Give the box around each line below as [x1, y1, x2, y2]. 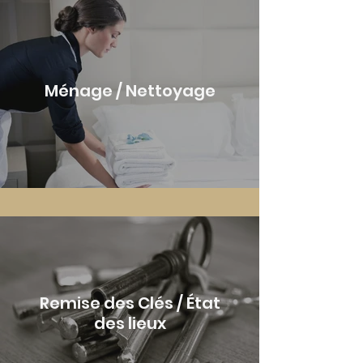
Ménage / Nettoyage [44, 79, 216, 102]
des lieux [93, 312, 166, 335]
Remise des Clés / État [39, 292, 220, 314]
